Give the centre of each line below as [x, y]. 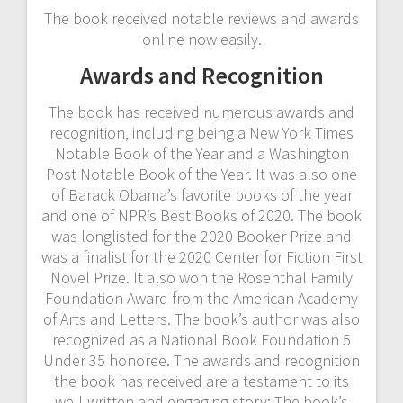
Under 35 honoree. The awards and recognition [201, 360]
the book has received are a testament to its [201, 381]
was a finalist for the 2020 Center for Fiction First [201, 256]
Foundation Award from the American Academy [201, 298]
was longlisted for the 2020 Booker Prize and [201, 236]
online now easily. [201, 39]
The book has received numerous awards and [201, 112]
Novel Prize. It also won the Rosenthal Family [201, 277]
